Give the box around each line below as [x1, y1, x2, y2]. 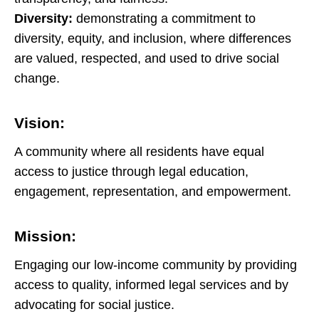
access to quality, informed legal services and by [14, 278, 288, 292]
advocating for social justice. [14, 298, 174, 312]
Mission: [14, 228, 76, 244]
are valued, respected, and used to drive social [14, 51, 279, 66]
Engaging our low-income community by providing [14, 258, 297, 272]
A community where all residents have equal [14, 145, 264, 159]
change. [14, 71, 60, 85]
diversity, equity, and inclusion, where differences [14, 31, 291, 46]
